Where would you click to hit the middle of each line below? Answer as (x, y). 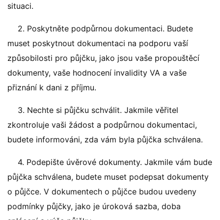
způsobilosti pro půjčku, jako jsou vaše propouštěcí (103, 58)
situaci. (20, 6)
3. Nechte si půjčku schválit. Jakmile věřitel (98, 110)
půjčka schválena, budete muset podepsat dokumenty (108, 177)
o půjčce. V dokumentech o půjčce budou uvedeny (102, 192)
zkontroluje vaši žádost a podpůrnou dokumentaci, (102, 125)
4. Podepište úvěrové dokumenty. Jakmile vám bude (115, 162)
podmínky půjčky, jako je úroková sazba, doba (94, 206)
